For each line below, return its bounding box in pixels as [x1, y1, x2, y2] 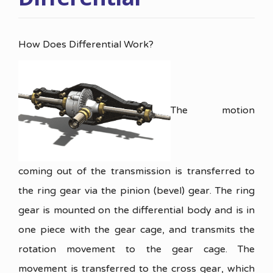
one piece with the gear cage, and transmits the [18, 224, 255, 236]
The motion [171, 104, 255, 116]
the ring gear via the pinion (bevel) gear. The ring [18, 185, 255, 197]
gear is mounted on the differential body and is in [18, 204, 255, 217]
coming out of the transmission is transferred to [18, 165, 255, 178]
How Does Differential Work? [18, 38, 154, 51]
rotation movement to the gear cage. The [18, 243, 255, 256]
